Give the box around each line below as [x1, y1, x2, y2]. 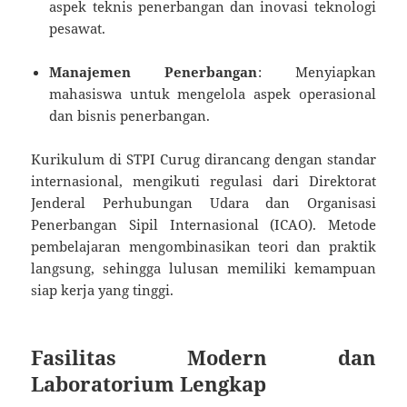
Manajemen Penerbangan [49, 63, 258, 82]
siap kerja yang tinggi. [31, 281, 174, 300]
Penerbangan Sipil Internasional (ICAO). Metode [31, 215, 376, 234]
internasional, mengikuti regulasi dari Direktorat [31, 172, 376, 191]
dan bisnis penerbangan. [49, 106, 211, 125]
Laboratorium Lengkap [31, 370, 267, 398]
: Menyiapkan [257, 63, 376, 82]
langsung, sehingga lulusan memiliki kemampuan [31, 259, 376, 278]
